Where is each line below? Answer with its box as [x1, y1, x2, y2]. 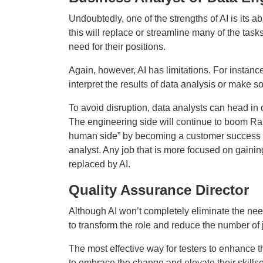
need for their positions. [69, 41, 166, 52]
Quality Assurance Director [69, 181, 249, 198]
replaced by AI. [69, 159, 130, 169]
